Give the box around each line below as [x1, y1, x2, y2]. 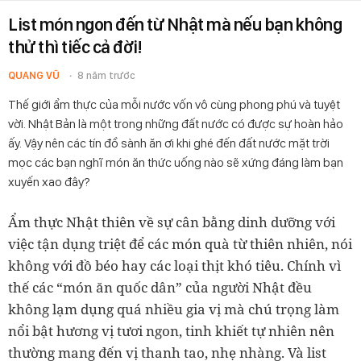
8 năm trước [77, 69, 135, 81]
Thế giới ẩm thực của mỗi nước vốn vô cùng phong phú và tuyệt [8, 97, 340, 112]
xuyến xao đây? [8, 174, 90, 189]
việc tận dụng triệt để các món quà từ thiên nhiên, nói [8, 234, 352, 253]
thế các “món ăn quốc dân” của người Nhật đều [8, 278, 312, 297]
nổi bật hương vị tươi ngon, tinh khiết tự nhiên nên [8, 322, 334, 340]
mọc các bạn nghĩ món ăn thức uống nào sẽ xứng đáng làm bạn [8, 155, 343, 170]
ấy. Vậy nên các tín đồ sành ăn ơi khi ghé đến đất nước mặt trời [8, 135, 330, 151]
